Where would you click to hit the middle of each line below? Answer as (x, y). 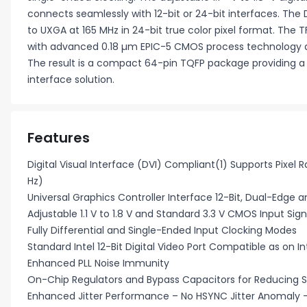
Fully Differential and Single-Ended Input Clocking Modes (162, 230)
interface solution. (71, 79)
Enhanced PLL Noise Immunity (98, 263)
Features (59, 138)
